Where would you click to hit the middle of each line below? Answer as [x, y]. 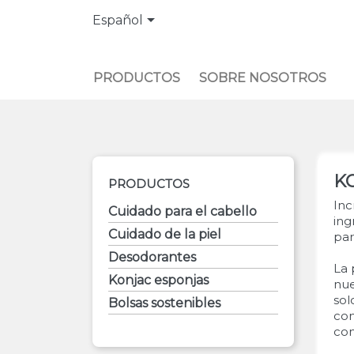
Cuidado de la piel [165, 234]
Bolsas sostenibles [164, 303]
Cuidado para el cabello [183, 211]
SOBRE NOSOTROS [263, 78]
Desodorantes [152, 257]
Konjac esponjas [158, 280]
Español [118, 21]
